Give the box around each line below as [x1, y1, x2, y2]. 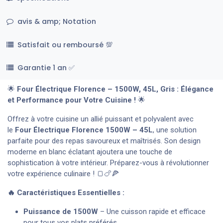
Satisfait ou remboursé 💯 [17, 39, 112, 50]
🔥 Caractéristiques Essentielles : [7, 188, 124, 197]
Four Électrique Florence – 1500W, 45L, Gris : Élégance [17, 84, 214, 94]
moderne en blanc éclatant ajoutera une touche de [7, 147, 172, 156]
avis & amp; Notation [15, 16, 96, 26]
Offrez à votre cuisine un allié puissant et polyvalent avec [7, 114, 194, 123]
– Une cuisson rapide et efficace [98, 207, 206, 216]
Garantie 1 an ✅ [17, 63, 75, 73]
